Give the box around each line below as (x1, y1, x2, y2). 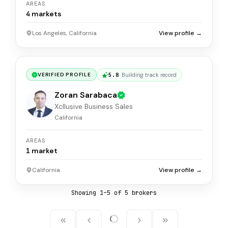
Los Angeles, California (32, 29, 97, 37)
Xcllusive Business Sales (54, 102, 133, 111)
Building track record (121, 71, 177, 78)
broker (128, 189, 153, 197)
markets (32, 9, 62, 18)
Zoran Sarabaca (54, 90, 117, 100)
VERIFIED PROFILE (38, 71, 91, 78)
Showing (71, 189, 100, 197)
